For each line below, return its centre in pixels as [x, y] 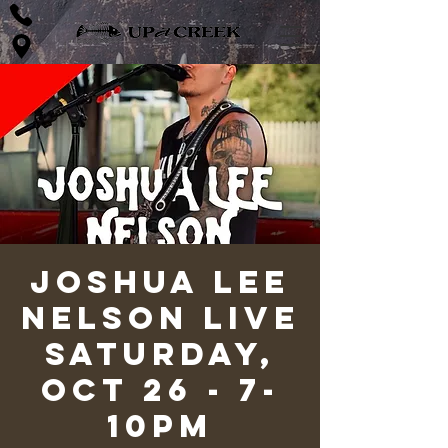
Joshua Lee [160, 282]
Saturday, [160, 354]
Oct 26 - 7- [160, 390]
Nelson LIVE [160, 318]
